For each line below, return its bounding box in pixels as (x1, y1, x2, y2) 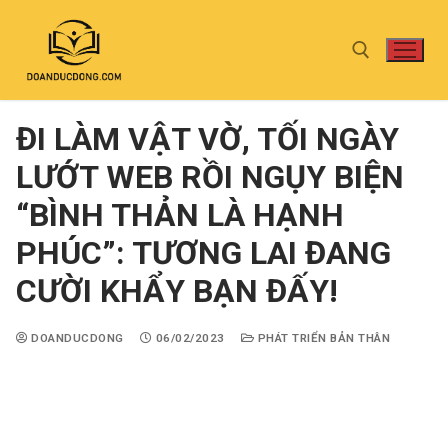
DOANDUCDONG (27, 331, 124, 346)
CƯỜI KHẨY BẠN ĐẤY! (16, 272, 338, 310)
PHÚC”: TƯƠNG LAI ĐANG (16, 234, 391, 272)
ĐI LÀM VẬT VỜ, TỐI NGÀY (16, 120, 399, 158)
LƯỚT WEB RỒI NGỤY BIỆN (16, 158, 404, 196)
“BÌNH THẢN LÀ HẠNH (16, 196, 344, 234)
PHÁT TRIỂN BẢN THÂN (254, 331, 390, 346)
